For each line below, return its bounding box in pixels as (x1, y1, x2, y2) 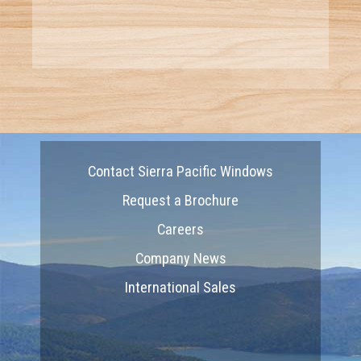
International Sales (125, 278, 236, 296)
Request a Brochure (122, 191, 239, 209)
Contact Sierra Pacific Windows (88, 162, 273, 180)
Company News (135, 249, 226, 267)
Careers (157, 220, 204, 238)
